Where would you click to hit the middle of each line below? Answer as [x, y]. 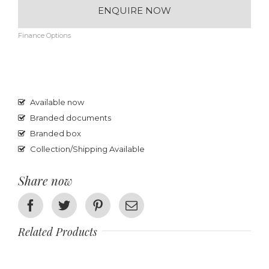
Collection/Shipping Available [87, 149]
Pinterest [125, 205]
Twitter [87, 205]
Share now [45, 181]
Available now [57, 102]
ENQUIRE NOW [134, 10]
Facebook [59, 205]
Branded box [56, 134]
